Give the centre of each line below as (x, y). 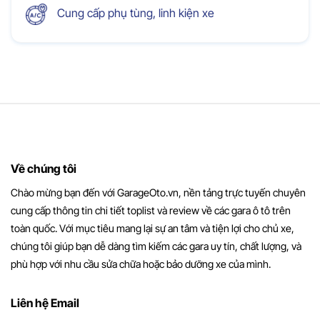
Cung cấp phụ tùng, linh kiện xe (134, 12)
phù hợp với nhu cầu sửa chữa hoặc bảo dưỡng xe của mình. (141, 264)
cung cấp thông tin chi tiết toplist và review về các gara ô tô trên (151, 210)
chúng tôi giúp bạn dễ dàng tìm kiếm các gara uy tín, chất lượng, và (156, 246)
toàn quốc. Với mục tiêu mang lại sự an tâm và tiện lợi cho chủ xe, (152, 228)
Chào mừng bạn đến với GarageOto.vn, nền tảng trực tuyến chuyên (158, 192)
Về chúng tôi (44, 168)
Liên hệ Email (45, 302)
